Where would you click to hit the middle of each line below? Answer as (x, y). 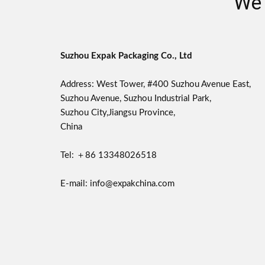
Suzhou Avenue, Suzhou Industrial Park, (136, 98)
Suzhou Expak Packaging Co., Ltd (126, 56)
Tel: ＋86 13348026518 (109, 155)
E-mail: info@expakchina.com (117, 184)
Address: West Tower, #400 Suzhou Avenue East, (156, 84)
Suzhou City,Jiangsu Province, (118, 113)
